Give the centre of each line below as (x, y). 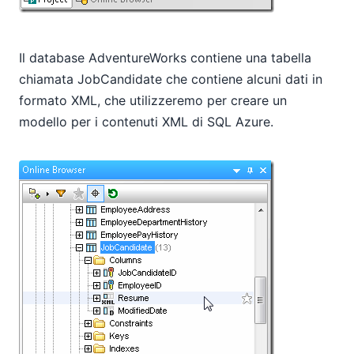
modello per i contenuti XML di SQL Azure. (146, 121)
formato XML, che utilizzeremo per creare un (153, 100)
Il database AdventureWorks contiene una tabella (165, 57)
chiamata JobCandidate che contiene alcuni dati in (171, 79)
